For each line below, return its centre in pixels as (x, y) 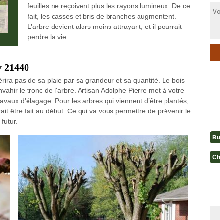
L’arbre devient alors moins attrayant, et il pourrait (104, 27)
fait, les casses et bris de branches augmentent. (102, 16)
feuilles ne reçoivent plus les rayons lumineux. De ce (109, 6)
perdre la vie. (48, 37)
